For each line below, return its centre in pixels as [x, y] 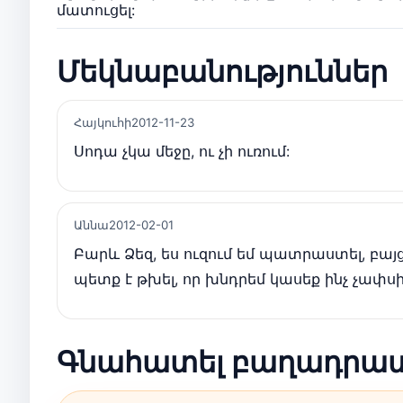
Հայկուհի [103, 122]
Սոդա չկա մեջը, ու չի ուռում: [182, 151]
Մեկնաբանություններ [222, 70]
